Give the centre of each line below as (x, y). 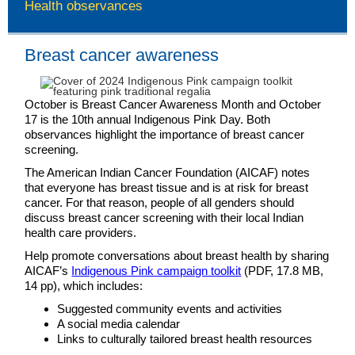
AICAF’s (48, 271)
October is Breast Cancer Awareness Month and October (173, 104)
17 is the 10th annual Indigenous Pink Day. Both (148, 119)
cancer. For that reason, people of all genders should (160, 202)
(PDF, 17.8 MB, (282, 271)
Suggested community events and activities (170, 309)
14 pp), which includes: (84, 286)
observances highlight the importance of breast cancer (165, 134)
